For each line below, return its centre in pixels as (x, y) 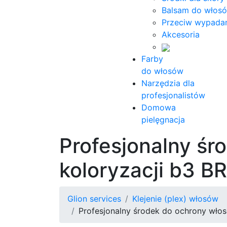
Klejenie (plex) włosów (175, 199)
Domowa (159, 107)
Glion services (94, 199)
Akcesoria (181, 34)
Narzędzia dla (168, 83)
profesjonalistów (173, 95)
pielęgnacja (163, 120)
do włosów (162, 71)
